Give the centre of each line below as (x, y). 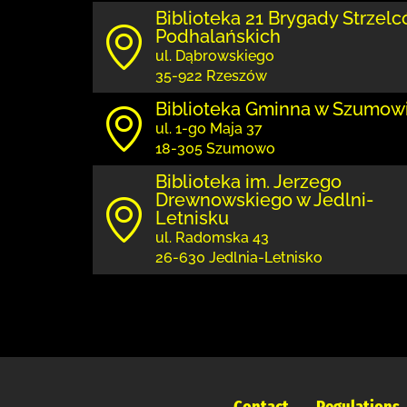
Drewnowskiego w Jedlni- (264, 200)
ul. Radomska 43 (212, 238)
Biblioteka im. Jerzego (248, 182)
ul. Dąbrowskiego (215, 56)
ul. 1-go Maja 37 (209, 129)
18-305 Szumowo (215, 149)
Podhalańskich (218, 36)
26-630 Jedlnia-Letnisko (239, 258)
